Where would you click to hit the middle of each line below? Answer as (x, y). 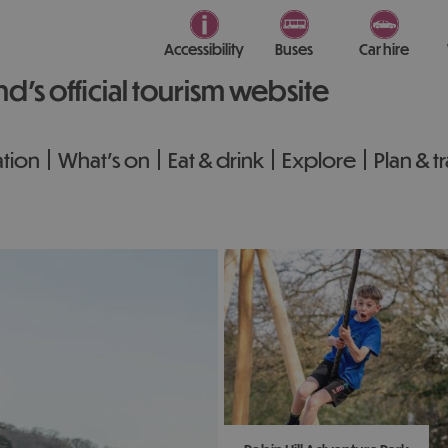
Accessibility (204, 49)
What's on (104, 159)
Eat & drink (216, 159)
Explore (319, 159)
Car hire (384, 49)
